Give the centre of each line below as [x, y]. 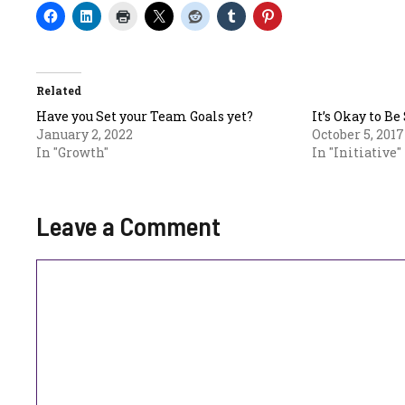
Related [59, 90]
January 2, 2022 [85, 134]
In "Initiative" [356, 152]
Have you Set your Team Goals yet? [145, 116]
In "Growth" [72, 152]
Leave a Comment [128, 226]
